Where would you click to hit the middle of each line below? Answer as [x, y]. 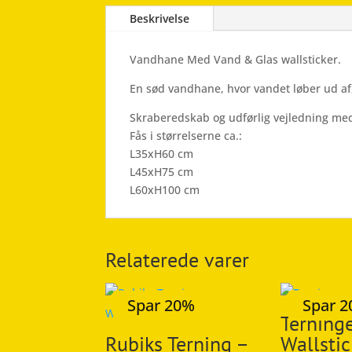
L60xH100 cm [165, 189]
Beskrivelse [160, 18]
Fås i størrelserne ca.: [186, 135]
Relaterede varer [178, 259]
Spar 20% [161, 305]
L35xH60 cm [162, 153]
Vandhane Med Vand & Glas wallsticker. [236, 59]
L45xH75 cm [162, 171]
